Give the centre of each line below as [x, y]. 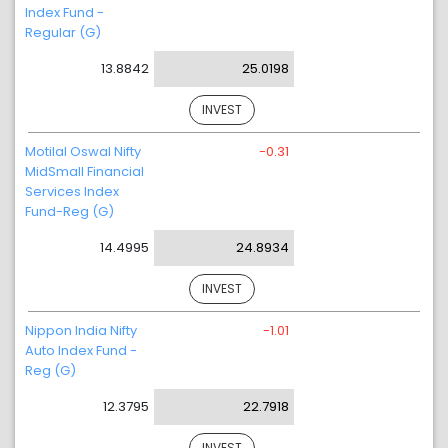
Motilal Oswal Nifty [83, 151]
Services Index [72, 191]
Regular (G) [63, 32]
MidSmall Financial [84, 171]
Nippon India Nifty [81, 330]
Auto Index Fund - [81, 350]
